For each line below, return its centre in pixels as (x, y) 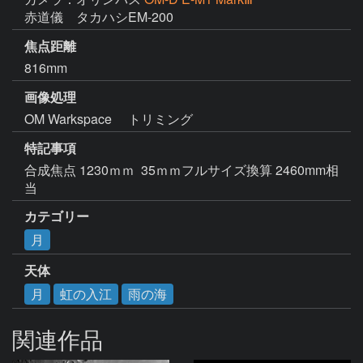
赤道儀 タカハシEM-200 (99, 17)
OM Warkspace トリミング (109, 118)
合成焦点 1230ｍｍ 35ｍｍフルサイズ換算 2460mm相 (181, 169)
